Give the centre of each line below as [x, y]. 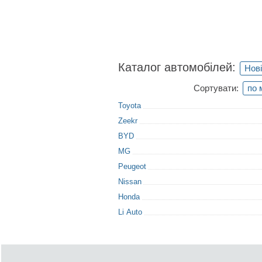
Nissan [130, 182]
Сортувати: [216, 88]
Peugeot [132, 166]
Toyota [130, 106]
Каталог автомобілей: [177, 67]
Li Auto [130, 212]
